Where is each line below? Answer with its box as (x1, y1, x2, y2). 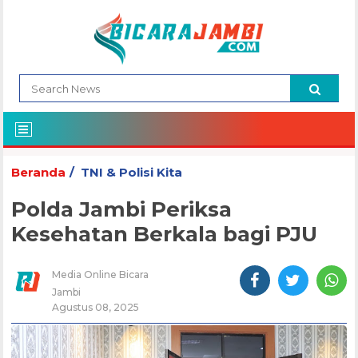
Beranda (11, 165, 66, 181)
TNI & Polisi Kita (81, 165, 183, 181)
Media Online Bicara (52, 268, 149, 281)
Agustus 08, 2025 (52, 301, 140, 314)
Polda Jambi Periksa (11, 197, 233, 223)
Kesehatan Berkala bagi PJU (11, 221, 318, 248)
